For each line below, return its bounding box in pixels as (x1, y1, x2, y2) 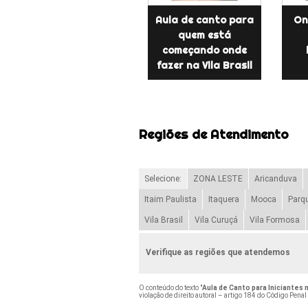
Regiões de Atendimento (138, 126, 289, 143)
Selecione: (144, 173, 181, 184)
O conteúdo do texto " (138, 283, 202, 291)
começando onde (162, 43, 247, 56)
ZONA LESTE (192, 173, 243, 184)
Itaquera (208, 194, 239, 204)
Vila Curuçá (194, 214, 238, 225)
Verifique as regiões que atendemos (145, 247, 290, 257)
